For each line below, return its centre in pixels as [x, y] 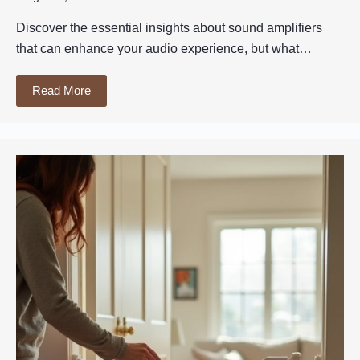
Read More [61, 91]
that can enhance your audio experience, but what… [164, 49]
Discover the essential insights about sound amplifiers [169, 28]
